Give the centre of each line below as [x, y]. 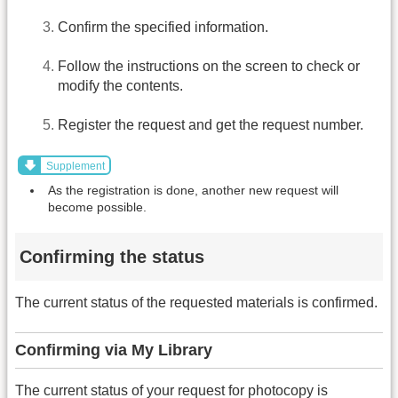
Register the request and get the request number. [211, 125]
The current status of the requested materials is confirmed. [196, 302]
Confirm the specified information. [163, 27]
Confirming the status [112, 257]
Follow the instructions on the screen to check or [209, 67]
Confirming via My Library [114, 350]
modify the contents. [120, 86]
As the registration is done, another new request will [193, 190]
